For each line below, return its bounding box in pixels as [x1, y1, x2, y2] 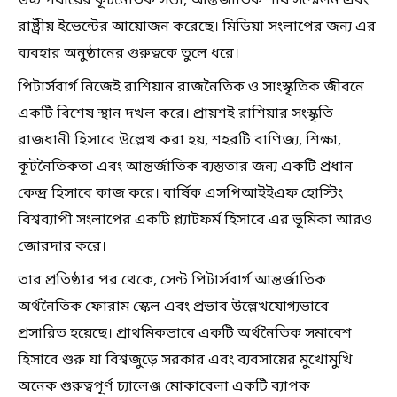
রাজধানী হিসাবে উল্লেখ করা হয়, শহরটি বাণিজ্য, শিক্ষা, [18, 130, 341, 151]
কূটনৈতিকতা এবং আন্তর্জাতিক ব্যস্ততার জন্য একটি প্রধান [18, 157, 353, 177]
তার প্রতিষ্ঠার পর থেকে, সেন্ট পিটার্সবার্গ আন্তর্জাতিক [18, 270, 326, 291]
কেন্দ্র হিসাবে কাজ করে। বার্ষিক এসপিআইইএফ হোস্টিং [18, 183, 343, 204]
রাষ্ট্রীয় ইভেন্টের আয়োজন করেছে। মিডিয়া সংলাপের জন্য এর [18, 17, 376, 37]
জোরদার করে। [18, 237, 106, 257]
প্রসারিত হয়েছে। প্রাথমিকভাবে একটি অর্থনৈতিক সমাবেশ [18, 323, 352, 344]
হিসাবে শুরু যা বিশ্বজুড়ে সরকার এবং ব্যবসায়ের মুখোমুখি [18, 350, 353, 370]
